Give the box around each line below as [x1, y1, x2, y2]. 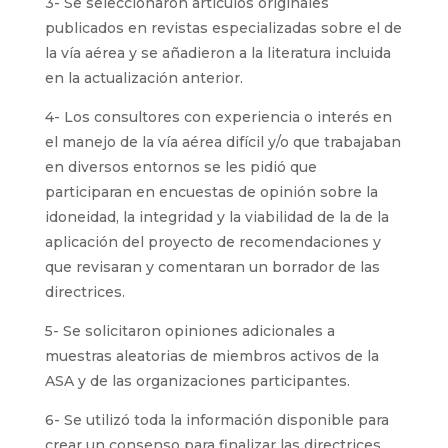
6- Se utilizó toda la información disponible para [44, 411, 389, 429]
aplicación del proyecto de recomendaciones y [44, 233, 381, 251]
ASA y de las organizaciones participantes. [44, 372, 350, 390]
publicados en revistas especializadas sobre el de [44, 19, 402, 37]
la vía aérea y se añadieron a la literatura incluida [44, 44, 391, 62]
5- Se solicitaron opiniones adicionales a [44, 322, 335, 340]
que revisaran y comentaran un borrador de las [44, 258, 380, 276]
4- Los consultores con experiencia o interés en [44, 108, 392, 126]
